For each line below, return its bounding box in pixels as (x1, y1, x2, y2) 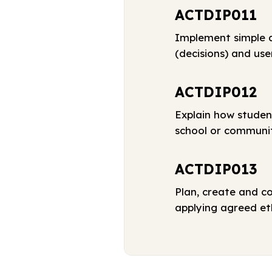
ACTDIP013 (175, 160, 258, 178)
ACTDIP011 (175, 5, 257, 24)
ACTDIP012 (175, 83, 257, 101)
